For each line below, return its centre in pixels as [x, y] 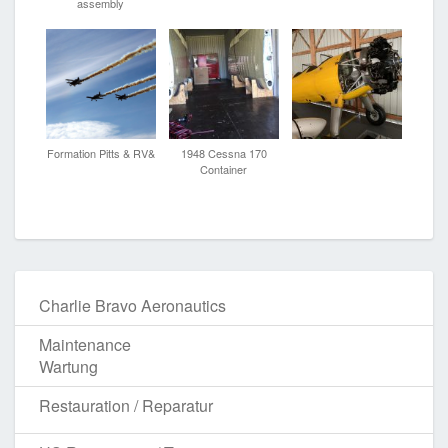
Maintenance [85, 344]
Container [224, 168]
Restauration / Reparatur [126, 405]
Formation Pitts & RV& [100, 152]
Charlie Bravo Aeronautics [132, 305]
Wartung [68, 366]
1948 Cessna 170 [223, 152]
